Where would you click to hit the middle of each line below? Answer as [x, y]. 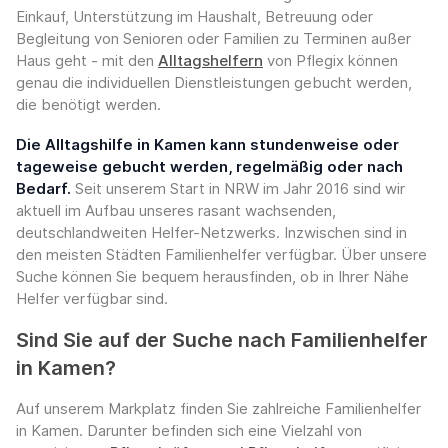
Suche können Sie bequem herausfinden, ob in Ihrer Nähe [212, 277]
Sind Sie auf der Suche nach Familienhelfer [222, 340]
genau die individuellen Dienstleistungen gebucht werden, [214, 82]
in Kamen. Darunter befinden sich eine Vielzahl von [189, 431]
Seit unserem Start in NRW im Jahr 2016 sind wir [238, 189]
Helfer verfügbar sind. [92, 299]
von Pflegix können [330, 60]
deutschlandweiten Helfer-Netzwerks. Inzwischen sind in [211, 233]
